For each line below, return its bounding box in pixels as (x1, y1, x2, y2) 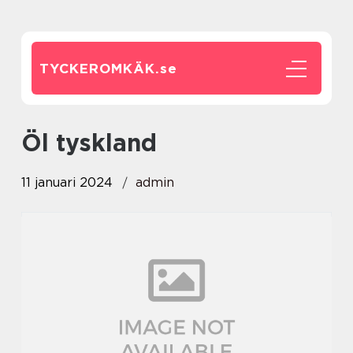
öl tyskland (42, 128, 157, 157)
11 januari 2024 (21, 175, 113, 190)
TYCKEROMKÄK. (39, 61, 160, 76)
